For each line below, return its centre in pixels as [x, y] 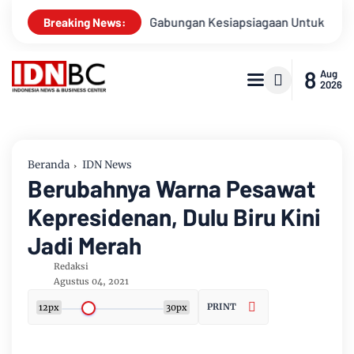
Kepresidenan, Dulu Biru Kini [174, 217]
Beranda [49, 165]
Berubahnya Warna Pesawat [171, 188]
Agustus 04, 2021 [91, 281]
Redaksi [71, 266]
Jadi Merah [85, 245]
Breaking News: [85, 22]
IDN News [107, 165]
